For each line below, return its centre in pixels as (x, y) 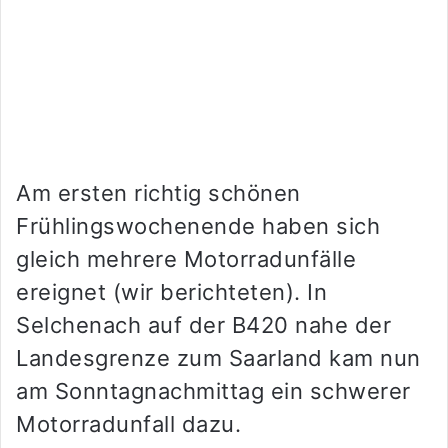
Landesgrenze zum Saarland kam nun (218, 358)
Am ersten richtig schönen (158, 193)
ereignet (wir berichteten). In (171, 292)
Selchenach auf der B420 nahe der (203, 325)
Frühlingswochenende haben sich (198, 226)
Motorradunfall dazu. (128, 424)
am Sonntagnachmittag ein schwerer (213, 391)
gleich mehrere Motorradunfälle (186, 259)
